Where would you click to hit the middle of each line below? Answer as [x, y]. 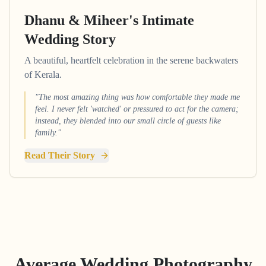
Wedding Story [70, 39]
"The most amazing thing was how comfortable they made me [137, 97]
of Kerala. [43, 74]
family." [48, 132]
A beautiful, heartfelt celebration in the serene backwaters [131, 60]
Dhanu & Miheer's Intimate [109, 20]
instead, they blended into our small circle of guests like [128, 121]
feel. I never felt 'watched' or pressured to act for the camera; [137, 109]
